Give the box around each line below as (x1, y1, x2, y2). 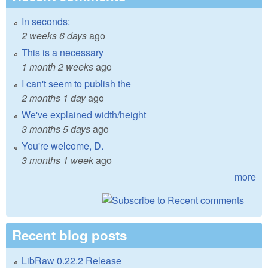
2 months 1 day (22, 91, 86, 105)
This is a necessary (22, 45, 103, 60)
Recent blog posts (12, 226, 127, 245)
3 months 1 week (22, 153, 93, 167)
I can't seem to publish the (22, 77, 131, 91)
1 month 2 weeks (22, 60, 93, 74)
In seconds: (22, 14, 70, 29)
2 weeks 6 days (22, 29, 87, 43)
